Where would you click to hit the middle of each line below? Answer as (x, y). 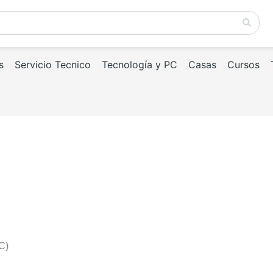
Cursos (243, 65)
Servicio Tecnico (53, 65)
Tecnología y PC (140, 65)
